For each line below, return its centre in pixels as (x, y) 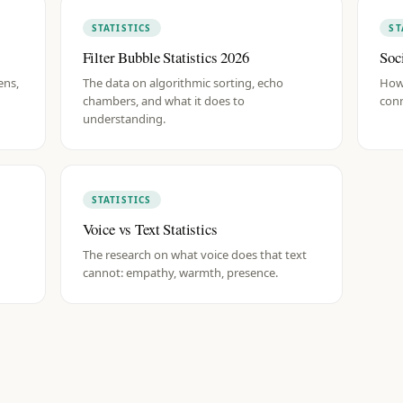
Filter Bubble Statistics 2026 (166, 57)
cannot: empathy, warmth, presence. (180, 273)
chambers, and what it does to (163, 101)
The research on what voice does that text (194, 255)
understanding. (124, 119)
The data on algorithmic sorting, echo (183, 83)
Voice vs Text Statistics (150, 229)
